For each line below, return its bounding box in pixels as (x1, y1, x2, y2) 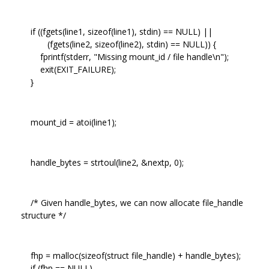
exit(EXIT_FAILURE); (21, 63, 116, 75)
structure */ (21, 209, 66, 221)
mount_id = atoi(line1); (21, 116, 116, 128)
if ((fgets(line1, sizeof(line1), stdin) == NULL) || (21, 25, 213, 37)
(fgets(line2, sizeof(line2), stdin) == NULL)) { (21, 38, 216, 50)
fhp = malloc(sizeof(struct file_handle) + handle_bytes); (21, 249, 241, 261)
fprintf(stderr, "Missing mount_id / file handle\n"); (21, 50, 229, 62)
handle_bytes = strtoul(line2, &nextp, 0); (21, 156, 184, 168)
